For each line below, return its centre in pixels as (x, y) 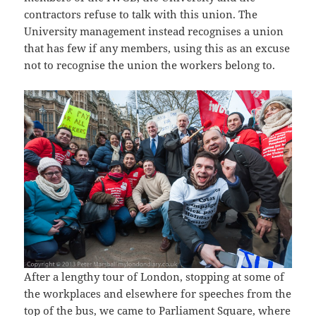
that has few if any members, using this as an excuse (157, 48)
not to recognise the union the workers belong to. (150, 65)
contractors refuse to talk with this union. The (141, 14)
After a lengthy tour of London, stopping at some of (154, 277)
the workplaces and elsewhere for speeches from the (158, 294)
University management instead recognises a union (154, 31)
